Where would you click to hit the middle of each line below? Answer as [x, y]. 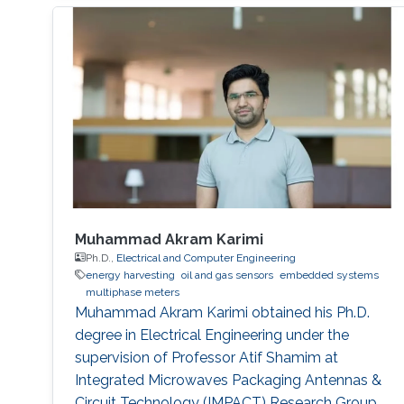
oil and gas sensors [227, 275]
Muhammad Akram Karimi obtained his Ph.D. [222, 312]
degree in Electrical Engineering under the [211, 335]
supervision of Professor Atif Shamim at [206, 357]
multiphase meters [132, 292]
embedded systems [329, 275]
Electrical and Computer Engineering [206, 257]
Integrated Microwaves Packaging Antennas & [228, 380]
